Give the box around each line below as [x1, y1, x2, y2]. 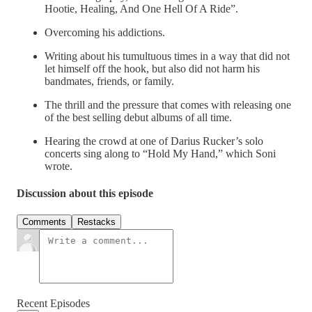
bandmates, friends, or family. [45, 75, 174, 87]
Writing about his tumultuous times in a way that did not [45, 49, 290, 62]
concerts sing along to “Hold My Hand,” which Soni [45, 147, 276, 159]
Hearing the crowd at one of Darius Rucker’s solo [45, 134, 263, 147]
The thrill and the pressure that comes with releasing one [45, 98, 291, 111]
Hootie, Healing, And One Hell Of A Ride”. [45, 2, 238, 15]
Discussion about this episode [17, 187, 153, 200]
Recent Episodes [17, 297, 90, 310]
